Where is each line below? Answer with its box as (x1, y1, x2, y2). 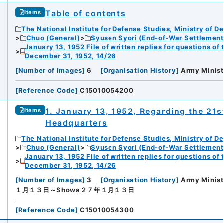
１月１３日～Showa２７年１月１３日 (15, 186, 135, 194)
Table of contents (45, 8, 126, 19)
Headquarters (45, 118, 108, 128)
